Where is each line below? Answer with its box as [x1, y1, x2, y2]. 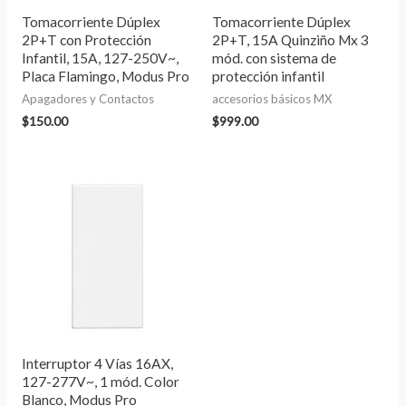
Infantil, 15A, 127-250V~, [21, 49, 179, 66]
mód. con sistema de [212, 49, 336, 66]
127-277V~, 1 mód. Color [21, 373, 179, 391]
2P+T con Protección [21, 31, 151, 48]
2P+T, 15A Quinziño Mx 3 [212, 31, 369, 48]
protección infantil [212, 67, 324, 84]
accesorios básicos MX [212, 92, 332, 107]
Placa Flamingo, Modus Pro [21, 67, 189, 84]
